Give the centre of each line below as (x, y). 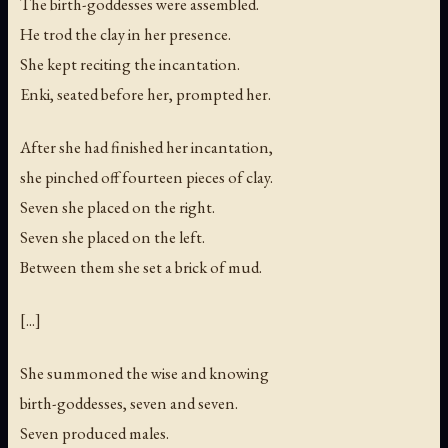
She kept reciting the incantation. (130, 63)
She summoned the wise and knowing (144, 373)
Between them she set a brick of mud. (141, 266)
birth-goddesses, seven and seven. (129, 403)
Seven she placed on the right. (117, 206)
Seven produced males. (94, 433)
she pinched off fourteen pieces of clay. (146, 176)
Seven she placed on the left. (112, 236)
